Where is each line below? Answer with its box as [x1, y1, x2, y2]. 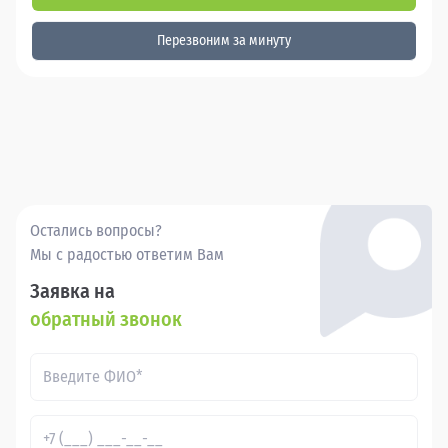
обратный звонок [30, 306, 182, 331]
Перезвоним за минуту [157, 31, 291, 49]
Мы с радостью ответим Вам [30, 244, 224, 264]
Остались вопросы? [30, 220, 162, 240]
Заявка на [30, 278, 115, 303]
